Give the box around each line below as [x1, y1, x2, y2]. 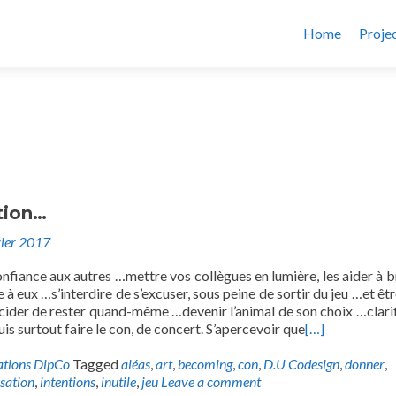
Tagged [72, 355, 121, 372]
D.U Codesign [263, 355, 339, 372]
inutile [101, 373, 136, 390]
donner [345, 355, 385, 372]
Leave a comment [161, 373, 261, 390]
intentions [40, 373, 95, 390]
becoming [178, 355, 232, 372]
